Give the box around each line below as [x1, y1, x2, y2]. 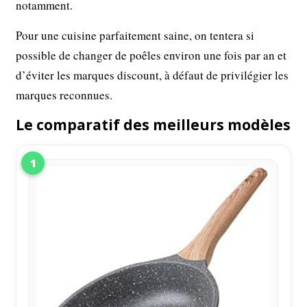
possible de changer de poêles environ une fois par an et [16, 47, 287, 64]
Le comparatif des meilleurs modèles [16, 115, 291, 135]
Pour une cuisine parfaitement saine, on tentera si [16, 27, 255, 44]
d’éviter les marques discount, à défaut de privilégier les [16, 67, 289, 84]
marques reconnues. [16, 87, 113, 103]
